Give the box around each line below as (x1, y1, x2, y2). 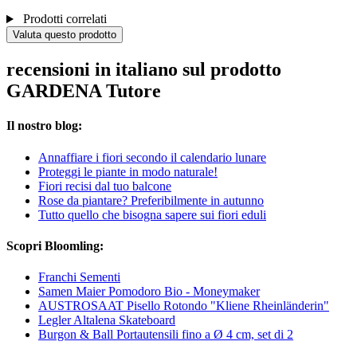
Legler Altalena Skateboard (38, 313, 175, 328)
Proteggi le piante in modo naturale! (38, 164, 218, 178)
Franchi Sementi (38, 270, 120, 284)
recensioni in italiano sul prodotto (6, 59, 281, 80)
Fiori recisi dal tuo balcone (38, 178, 171, 193)
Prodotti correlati (19, 12, 107, 26)
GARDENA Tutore (6, 80, 161, 102)
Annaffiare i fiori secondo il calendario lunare (38, 150, 266, 164)
